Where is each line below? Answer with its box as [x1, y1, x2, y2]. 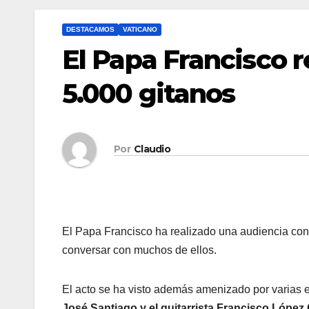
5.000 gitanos [62, 77, 235, 110]
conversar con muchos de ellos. [62, 243, 217, 256]
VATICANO [123, 25, 157, 33]
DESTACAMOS [66, 25, 114, 33]
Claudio [133, 143, 171, 156]
